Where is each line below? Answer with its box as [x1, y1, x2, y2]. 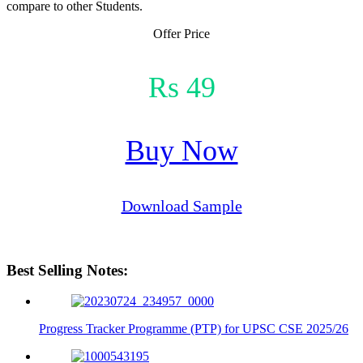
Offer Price [153, 26, 210, 41]
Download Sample [121, 196, 242, 215]
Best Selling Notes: [6, 261, 128, 279]
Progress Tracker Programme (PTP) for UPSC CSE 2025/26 [39, 322, 348, 336]
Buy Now [125, 134, 238, 167]
